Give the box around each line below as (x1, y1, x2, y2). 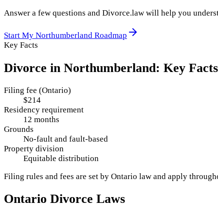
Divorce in (4, 60, 64, 75)
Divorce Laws (47, 191, 125, 206)
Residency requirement (4, 105, 84, 114)
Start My (4, 31, 36, 40)
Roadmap (92, 31, 127, 40)
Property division (4, 144, 64, 153)
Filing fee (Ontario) (4, 85, 71, 95)
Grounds (4, 124, 34, 134)
